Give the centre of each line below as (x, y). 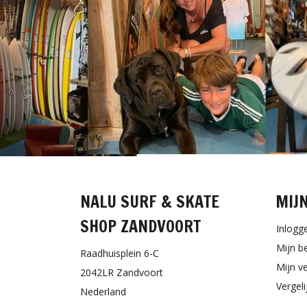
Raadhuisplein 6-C (120, 253)
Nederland (103, 291)
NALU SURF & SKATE (150, 201)
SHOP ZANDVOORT (140, 226)
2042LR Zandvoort (122, 272)
